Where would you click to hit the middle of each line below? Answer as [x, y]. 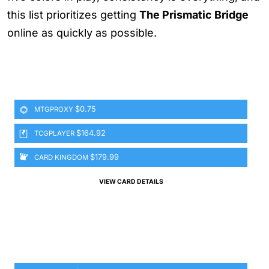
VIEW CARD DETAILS [131, 182]
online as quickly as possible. [82, 33]
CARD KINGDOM [61, 158]
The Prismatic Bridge [194, 15]
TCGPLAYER [54, 134]
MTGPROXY [54, 110]
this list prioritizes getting [73, 15]
